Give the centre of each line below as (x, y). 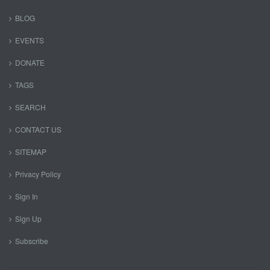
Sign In (27, 196)
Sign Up (28, 218)
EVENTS (30, 40)
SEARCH (30, 107)
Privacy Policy (38, 174)
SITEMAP (31, 152)
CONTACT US (38, 129)
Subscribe (32, 241)
